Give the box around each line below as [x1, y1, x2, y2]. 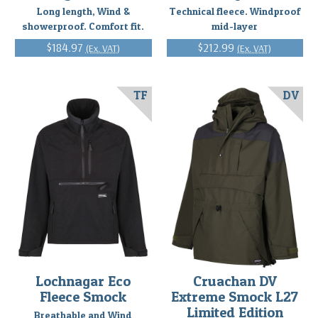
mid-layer [212, 19, 258, 32]
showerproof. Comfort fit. [22, 19, 145, 32]
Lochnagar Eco [35, 271, 131, 290]
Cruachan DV [192, 271, 277, 290]
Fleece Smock [40, 287, 127, 305]
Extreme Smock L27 [171, 287, 299, 305]
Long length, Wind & [36, 4, 130, 17]
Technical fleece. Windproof [169, 4, 301, 17]
